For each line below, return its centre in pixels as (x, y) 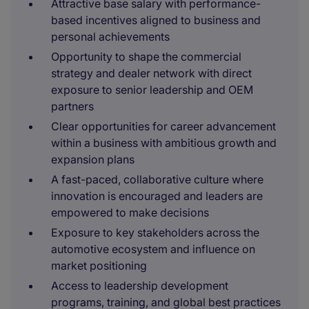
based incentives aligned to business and (156, 20)
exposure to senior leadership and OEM (152, 90)
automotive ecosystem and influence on (153, 249)
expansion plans (93, 159)
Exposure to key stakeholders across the (155, 232)
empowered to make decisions (130, 212)
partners (72, 106)
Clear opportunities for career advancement (163, 126)
